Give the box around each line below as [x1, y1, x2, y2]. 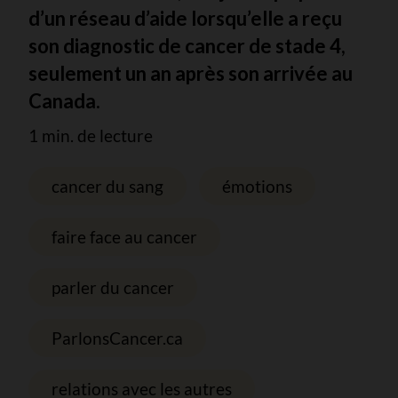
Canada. [28, 89, 100, 113]
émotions [222, 176, 292, 196]
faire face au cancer [52, 227, 197, 247]
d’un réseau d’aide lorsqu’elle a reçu [28, 6, 342, 30]
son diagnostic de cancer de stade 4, [28, 34, 346, 58]
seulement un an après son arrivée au [28, 61, 353, 85]
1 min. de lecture [28, 125, 153, 146]
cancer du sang [52, 176, 163, 196]
